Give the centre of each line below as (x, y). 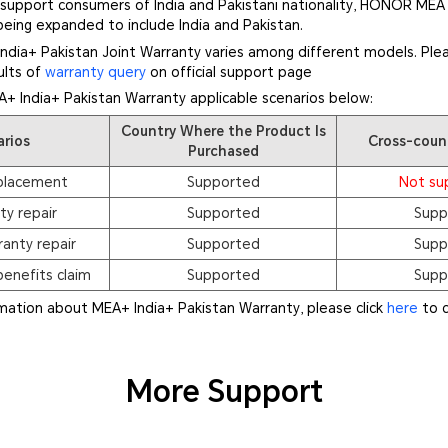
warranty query (96, 71)
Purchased (223, 150)
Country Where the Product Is (223, 130)
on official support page (229, 71)
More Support (224, 391)
